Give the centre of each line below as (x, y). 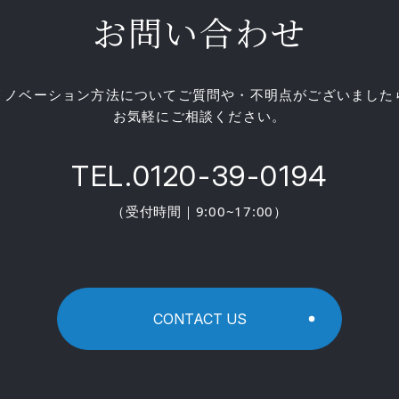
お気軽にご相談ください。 (199, 115)
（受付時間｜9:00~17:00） (199, 211)
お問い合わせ (199, 31)
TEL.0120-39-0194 (199, 175)
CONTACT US (199, 318)
